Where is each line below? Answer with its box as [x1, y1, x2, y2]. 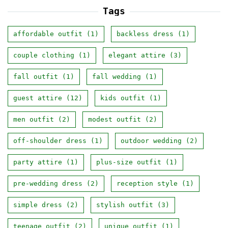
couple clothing [13, 51, 74, 59]
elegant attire [108, 51, 165, 59]
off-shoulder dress [13, 136, 87, 145]
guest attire [13, 94, 62, 102]
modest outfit [88, 115, 141, 123]
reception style [117, 179, 178, 187]
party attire [13, 158, 62, 166]
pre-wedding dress [13, 179, 82, 187]
